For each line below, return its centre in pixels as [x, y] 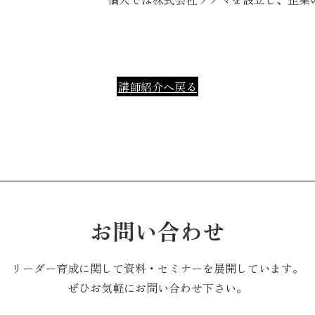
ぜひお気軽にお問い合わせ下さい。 [157, 288]
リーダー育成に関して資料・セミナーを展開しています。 [157, 268]
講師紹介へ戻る [157, 86]
